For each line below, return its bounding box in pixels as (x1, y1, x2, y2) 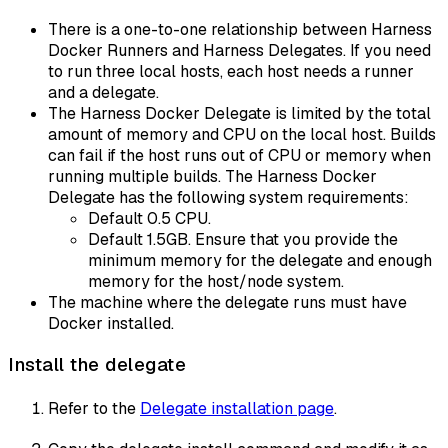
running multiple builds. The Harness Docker (48, 165, 377, 187)
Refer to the (48, 397, 140, 419)
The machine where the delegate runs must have (48, 291, 407, 313)
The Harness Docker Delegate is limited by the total (48, 102, 431, 124)
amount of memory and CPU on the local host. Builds (48, 123, 436, 145)
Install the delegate (8, 352, 186, 378)
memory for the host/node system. (88, 270, 344, 292)
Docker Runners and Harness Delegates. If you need (48, 39, 431, 61)
